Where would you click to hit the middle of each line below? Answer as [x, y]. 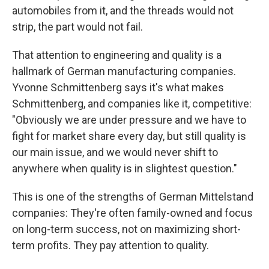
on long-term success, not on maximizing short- [126, 229]
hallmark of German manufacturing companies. [124, 71]
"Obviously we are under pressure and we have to [129, 120]
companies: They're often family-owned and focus [132, 213]
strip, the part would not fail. [77, 27]
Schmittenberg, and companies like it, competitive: [132, 104]
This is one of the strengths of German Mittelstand [133, 197]
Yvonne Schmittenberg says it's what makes [118, 87]
